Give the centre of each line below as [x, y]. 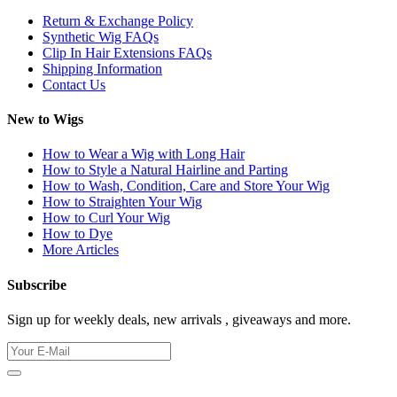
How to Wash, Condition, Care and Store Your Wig [186, 186]
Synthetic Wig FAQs [101, 36]
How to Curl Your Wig [106, 218]
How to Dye [78, 234]
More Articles [81, 250]
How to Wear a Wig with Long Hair [144, 154]
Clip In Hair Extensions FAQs [127, 52]
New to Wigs [45, 120]
